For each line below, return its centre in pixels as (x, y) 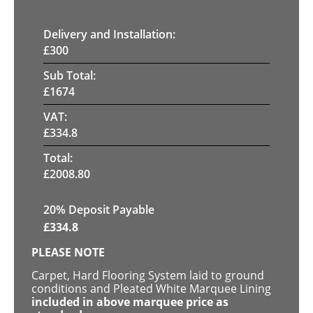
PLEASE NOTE (68, 252)
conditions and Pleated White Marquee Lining (151, 289)
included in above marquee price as (130, 302)
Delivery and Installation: (109, 34)
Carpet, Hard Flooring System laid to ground (148, 276)
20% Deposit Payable (99, 209)
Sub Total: (70, 75)
